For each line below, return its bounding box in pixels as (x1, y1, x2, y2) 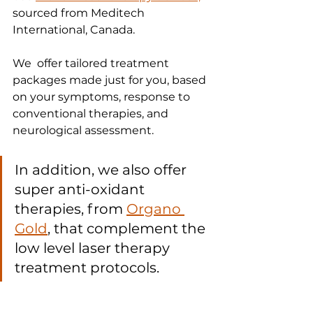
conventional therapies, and (13, 107, 171, 121)
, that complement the (48, 220, 209, 238)
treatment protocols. (15, 259, 159, 277)
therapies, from (15, 201, 126, 218)
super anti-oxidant (15, 181, 148, 198)
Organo (126, 201, 184, 218)
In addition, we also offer (15, 161, 190, 179)
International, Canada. (13, 23, 135, 37)
